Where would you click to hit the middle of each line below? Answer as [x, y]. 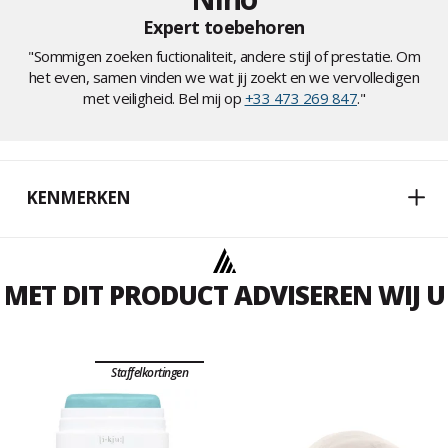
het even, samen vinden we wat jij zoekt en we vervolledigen [224, 77]
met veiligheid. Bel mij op [164, 98]
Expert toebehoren [224, 27]
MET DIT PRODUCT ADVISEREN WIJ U [224, 295]
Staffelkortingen [149, 373]
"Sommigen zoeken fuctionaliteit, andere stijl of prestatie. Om [224, 56]
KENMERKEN [78, 198]
